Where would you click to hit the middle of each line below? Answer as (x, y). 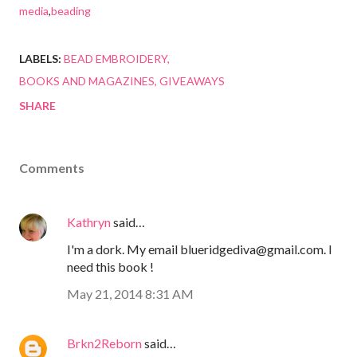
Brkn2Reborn (104, 343)
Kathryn (89, 222)
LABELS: (40, 59)
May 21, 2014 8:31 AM (130, 294)
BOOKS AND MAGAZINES (87, 81)
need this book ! (110, 267)
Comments (52, 168)
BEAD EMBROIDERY (116, 59)
